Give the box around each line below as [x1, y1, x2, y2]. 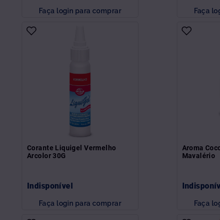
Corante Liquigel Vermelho [27, 143, 116, 152]
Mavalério [182, 151, 216, 160]
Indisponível [27, 181, 73, 191]
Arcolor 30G [27, 151, 66, 160]
